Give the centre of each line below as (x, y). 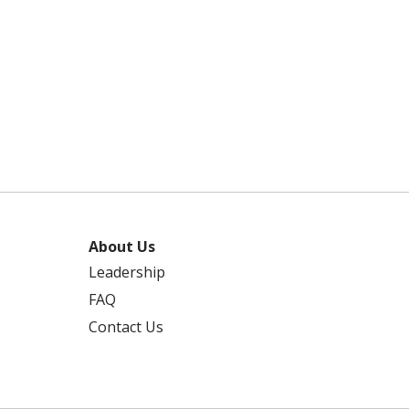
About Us (122, 246)
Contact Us (126, 327)
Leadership (127, 272)
